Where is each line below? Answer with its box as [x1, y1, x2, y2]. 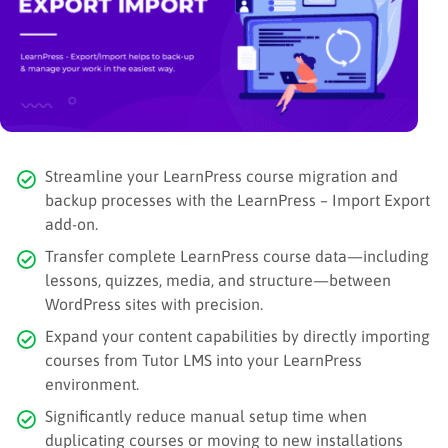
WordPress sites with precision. [45, 295, 263, 314]
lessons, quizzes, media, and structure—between [45, 271, 391, 290]
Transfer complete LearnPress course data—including [45, 247, 429, 266]
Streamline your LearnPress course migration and [45, 167, 398, 186]
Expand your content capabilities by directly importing [45, 327, 430, 346]
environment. [45, 375, 139, 394]
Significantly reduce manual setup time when [45, 407, 367, 426]
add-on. [45, 215, 98, 234]
